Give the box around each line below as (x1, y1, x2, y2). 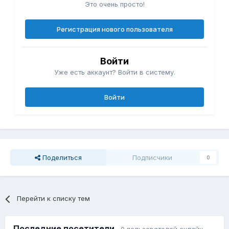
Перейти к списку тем (17, 194, 90, 203)
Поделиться (40, 153, 82, 162)
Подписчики (132, 153, 172, 162)
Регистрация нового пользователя (56, 25, 173, 34)
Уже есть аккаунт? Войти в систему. (54, 68, 175, 77)
